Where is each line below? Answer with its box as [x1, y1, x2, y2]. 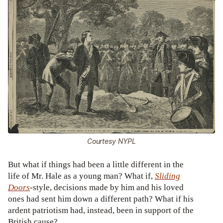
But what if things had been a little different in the [8, 159, 184, 170]
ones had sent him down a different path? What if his [8, 193, 194, 204]
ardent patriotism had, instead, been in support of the [8, 205, 194, 216]
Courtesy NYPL [87, 137, 136, 146]
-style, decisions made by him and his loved [30, 182, 184, 193]
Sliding [155, 170, 180, 181]
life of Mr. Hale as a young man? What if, [8, 170, 155, 181]
